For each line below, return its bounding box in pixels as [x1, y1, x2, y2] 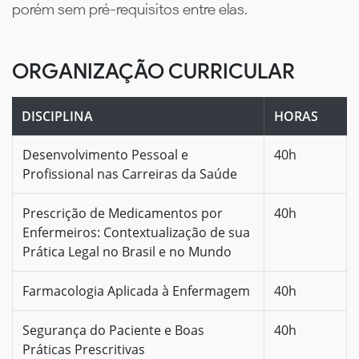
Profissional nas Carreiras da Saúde [22, 164, 237, 183]
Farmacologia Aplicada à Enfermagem [22, 281, 250, 300]
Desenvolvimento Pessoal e [22, 145, 188, 163]
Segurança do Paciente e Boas [22, 321, 204, 339]
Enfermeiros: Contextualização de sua [22, 223, 250, 241]
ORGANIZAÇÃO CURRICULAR [12, 58, 295, 84]
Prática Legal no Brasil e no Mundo [22, 242, 232, 260]
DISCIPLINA [22, 107, 93, 125]
